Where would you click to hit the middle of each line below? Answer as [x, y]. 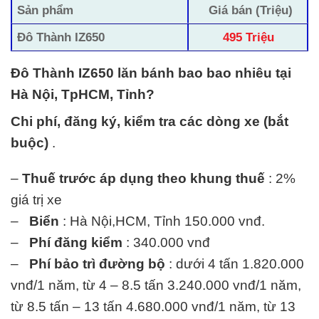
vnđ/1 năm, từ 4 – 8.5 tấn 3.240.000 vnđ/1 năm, [156, 286]
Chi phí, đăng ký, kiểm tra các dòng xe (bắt [150, 121]
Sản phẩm [46, 10]
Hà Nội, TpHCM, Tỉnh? [83, 94]
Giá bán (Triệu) [250, 10]
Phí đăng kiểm [76, 243]
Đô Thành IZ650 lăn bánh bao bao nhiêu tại [151, 73]
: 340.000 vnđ [166, 243]
